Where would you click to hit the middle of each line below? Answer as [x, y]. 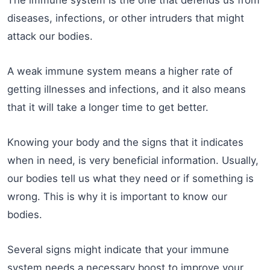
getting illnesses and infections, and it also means [127, 89]
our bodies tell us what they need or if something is [130, 179]
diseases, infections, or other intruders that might [126, 18]
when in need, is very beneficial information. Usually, [133, 161]
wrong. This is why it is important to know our [117, 197]
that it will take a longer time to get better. [108, 108]
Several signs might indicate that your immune [118, 250]
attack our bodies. [50, 36]
